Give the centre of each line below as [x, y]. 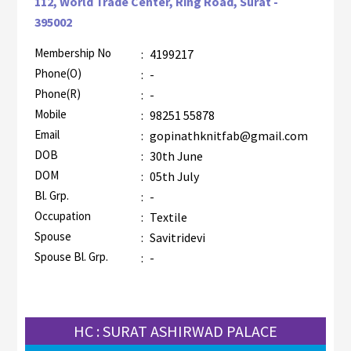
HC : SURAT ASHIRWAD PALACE [175, 331]
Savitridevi [176, 238]
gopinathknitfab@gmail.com [227, 136]
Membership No [72, 53]
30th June [175, 156]
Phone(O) [58, 74]
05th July [173, 177]
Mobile [50, 114]
